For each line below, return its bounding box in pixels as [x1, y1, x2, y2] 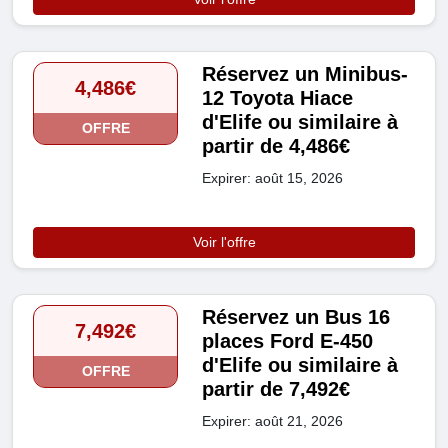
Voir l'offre [192, 234, 256, 251]
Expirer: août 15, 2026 [202, 170, 344, 187]
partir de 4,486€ [202, 135, 351, 158]
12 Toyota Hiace [202, 87, 354, 110]
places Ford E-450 [202, 330, 374, 353]
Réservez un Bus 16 [202, 306, 391, 329]
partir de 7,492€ [202, 378, 351, 401]
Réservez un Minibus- [202, 63, 409, 86]
